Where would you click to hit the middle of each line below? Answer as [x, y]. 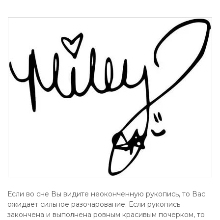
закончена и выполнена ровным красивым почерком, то [106, 215]
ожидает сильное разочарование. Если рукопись [94, 204]
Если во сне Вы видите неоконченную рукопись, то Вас [106, 194]
